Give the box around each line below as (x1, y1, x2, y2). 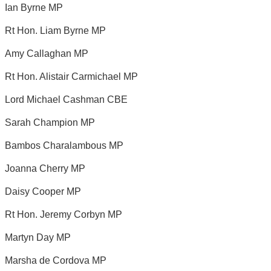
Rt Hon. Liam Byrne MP (5, 25, 106, 36)
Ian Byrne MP (5, 2, 63, 13)
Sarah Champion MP (5, 117, 95, 128)
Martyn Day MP (5, 232, 71, 243)
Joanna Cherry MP (5, 163, 85, 174)
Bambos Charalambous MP (5, 140, 123, 151)
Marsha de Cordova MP (5, 255, 106, 266)
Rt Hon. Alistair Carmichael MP (5, 71, 138, 82)
